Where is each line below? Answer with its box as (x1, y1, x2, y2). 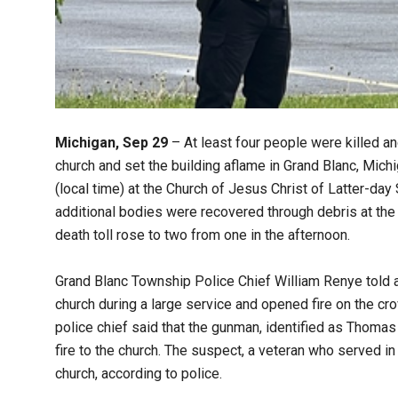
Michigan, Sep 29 (55, 134, 168, 152)
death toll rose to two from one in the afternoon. (55, 227, 350, 244)
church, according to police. (55, 365, 222, 383)
